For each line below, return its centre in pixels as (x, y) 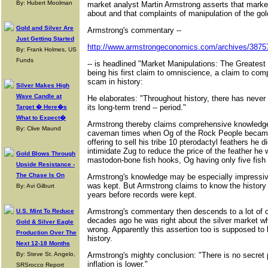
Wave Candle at (39, 96)
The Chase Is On (40, 175)
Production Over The (46, 232)
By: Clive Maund (39, 128)
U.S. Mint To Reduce (45, 211)
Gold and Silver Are (45, 28)
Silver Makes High (43, 85)
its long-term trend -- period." (137, 107)
